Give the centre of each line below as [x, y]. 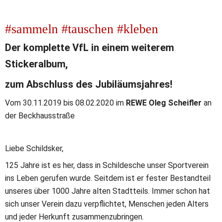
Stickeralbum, [38, 64]
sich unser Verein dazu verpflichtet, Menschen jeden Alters [107, 204]
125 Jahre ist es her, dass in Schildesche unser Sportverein [107, 165]
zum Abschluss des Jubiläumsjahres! [89, 84]
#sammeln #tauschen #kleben [82, 29]
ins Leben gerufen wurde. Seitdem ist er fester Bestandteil [108, 178]
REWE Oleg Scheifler [164, 103]
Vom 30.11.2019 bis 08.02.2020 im [65, 103]
